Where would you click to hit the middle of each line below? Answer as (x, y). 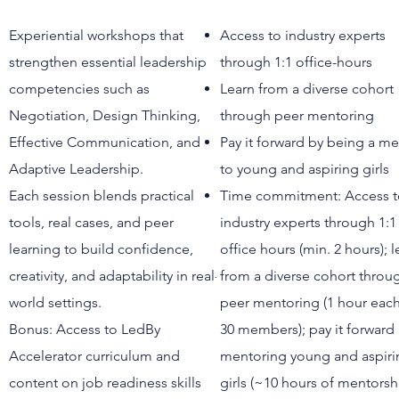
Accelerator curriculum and (94, 356)
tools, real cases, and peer (91, 222)
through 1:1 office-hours (297, 62)
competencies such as (79, 89)
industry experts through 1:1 (309, 222)
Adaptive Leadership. (76, 169)
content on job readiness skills (105, 383)
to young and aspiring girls (305, 169)
